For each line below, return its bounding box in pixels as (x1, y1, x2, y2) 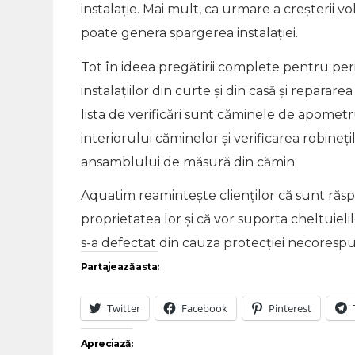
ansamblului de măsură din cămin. (81, 154, 297, 170)
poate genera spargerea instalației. (81, 25, 298, 40)
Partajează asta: (81, 260, 159, 273)
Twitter (107, 300, 140, 315)
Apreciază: (81, 337, 132, 349)
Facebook (181, 300, 227, 315)
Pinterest (269, 300, 311, 315)
